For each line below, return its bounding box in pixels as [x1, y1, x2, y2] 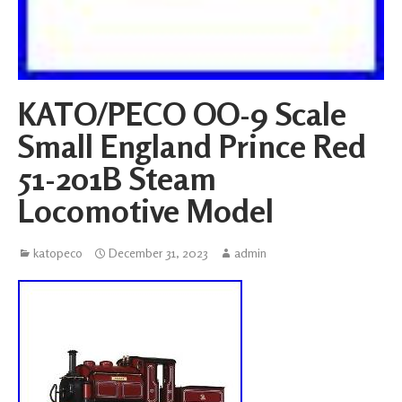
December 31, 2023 [109, 245, 208, 260]
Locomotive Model [18, 191, 274, 230]
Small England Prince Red [18, 127, 366, 165]
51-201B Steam [18, 159, 216, 197]
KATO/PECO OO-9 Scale [18, 94, 346, 133]
